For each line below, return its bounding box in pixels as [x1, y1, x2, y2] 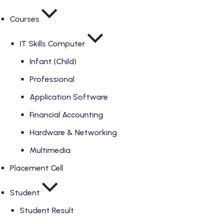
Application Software [30, 92, 108, 102]
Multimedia [30, 146, 71, 155]
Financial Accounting [30, 110, 103, 119]
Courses [10, 14, 39, 24]
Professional [30, 74, 74, 84]
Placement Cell [10, 163, 63, 173]
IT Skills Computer [20, 39, 85, 48]
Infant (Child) [30, 57, 76, 66]
